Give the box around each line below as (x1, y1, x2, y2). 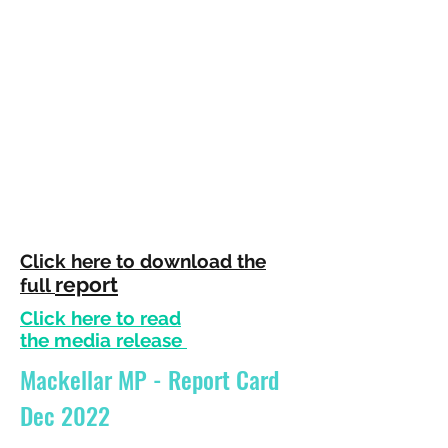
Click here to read (20, 307, 181, 329)
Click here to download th (20, 250, 255, 272)
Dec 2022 (20, 397, 110, 433)
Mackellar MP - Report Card (20, 361, 279, 397)
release (111, 329, 187, 351)
